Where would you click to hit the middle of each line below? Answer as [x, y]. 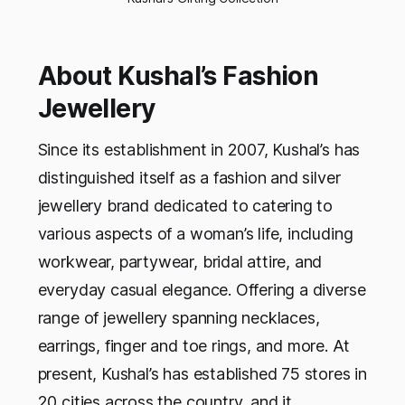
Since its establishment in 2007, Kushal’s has [199, 149]
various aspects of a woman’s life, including [195, 233]
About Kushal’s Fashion [178, 75]
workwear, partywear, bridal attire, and [180, 261]
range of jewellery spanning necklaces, [179, 317]
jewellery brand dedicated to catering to [185, 205]
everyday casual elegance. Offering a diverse [202, 289]
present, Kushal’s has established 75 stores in [202, 373]
